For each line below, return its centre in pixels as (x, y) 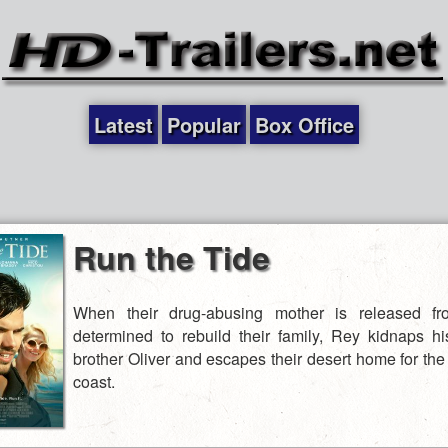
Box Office (304, 124)
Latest (123, 124)
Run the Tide (171, 257)
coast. (94, 382)
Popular (204, 124)
